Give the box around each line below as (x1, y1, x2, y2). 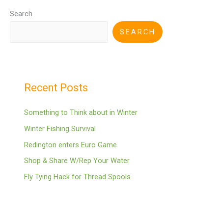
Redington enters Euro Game (24, 140, 117, 149)
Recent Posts (24, 82, 88, 94)
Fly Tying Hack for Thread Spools (24, 172, 131, 181)
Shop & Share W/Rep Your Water (24, 156, 130, 165)
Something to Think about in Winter (24, 108, 138, 117)
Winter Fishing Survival (24, 124, 96, 133)
